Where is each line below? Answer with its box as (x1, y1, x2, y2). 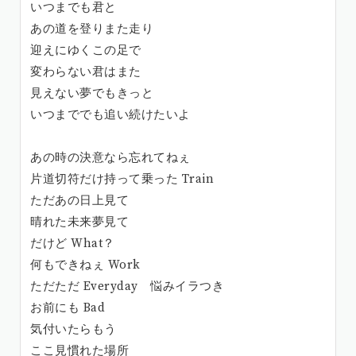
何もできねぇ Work (30, 257, 141, 273)
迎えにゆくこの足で (30, 42, 141, 58)
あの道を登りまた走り (30, 21, 153, 37)
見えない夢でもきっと (30, 85, 153, 101)
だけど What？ (30, 235, 115, 251)
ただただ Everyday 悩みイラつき (30, 278, 224, 294)
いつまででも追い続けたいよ (30, 106, 191, 122)
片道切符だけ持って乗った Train (30, 171, 214, 187)
